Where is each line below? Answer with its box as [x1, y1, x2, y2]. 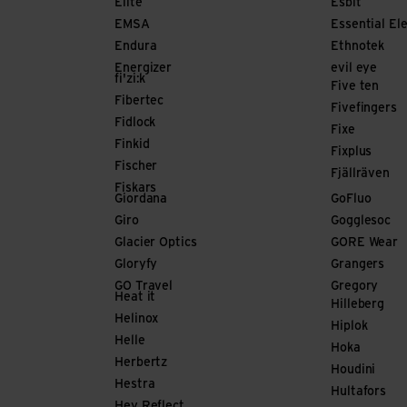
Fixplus [331, 145, 372, 159]
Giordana [114, 193, 168, 206]
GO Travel [114, 280, 174, 293]
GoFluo [331, 193, 372, 206]
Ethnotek [331, 40, 385, 54]
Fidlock [114, 116, 156, 130]
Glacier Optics [114, 236, 197, 250]
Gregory [331, 280, 379, 293]
